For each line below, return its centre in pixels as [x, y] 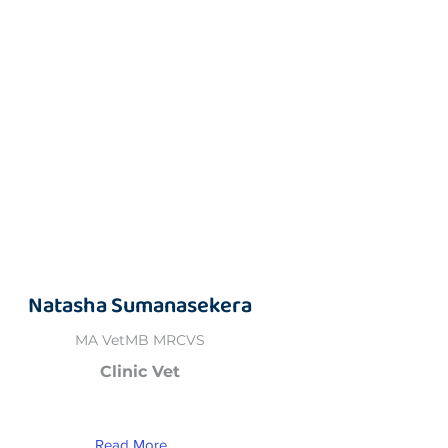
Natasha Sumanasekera [140, 305]
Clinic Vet [140, 371]
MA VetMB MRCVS [140, 340]
